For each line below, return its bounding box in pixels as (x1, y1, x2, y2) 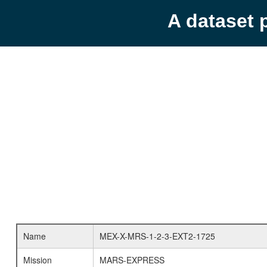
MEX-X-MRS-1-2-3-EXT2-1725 (99, 230, 215, 242)
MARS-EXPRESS (99, 254, 164, 266)
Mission (23, 254, 52, 266)
